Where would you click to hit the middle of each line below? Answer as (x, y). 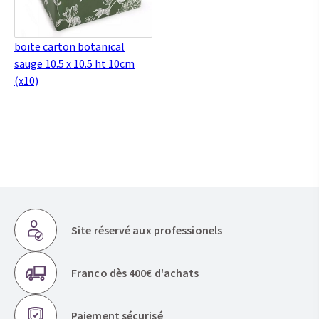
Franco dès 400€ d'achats (135, 273)
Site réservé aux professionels (147, 230)
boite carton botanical (69, 47)
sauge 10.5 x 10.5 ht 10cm (74, 64)
